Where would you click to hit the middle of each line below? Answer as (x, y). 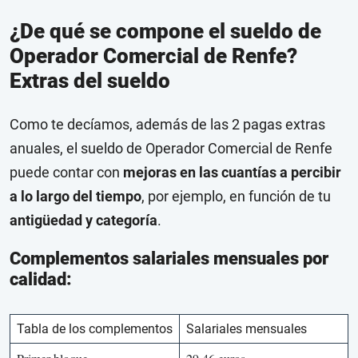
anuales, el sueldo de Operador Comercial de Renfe (171, 149)
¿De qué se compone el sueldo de (165, 32)
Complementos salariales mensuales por (169, 259)
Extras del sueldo (90, 81)
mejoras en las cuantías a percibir (232, 173)
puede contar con (66, 173)
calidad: (41, 280)
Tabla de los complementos (95, 329)
